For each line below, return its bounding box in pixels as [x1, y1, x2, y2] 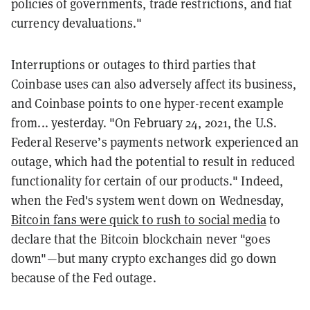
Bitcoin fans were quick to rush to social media [11, 211, 266, 228]
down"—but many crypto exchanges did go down [11, 250, 277, 266]
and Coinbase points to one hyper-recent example [11, 95, 284, 111]
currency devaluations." [11, 15, 143, 31]
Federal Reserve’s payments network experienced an [11, 134, 299, 150]
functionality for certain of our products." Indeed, [11, 172, 284, 189]
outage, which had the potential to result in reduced [11, 153, 295, 170]
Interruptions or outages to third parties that [11, 56, 256, 73]
